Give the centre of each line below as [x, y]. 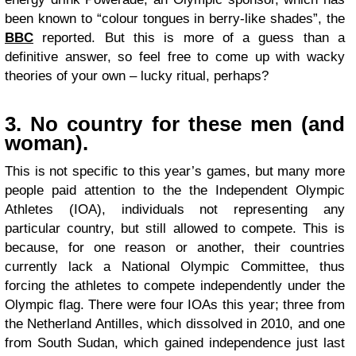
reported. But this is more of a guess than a [189, 37]
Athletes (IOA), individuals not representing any [175, 209]
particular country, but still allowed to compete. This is [175, 228]
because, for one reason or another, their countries [175, 247]
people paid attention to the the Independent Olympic [175, 190]
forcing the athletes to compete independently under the [175, 285]
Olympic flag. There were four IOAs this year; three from [175, 304]
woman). [46, 143]
